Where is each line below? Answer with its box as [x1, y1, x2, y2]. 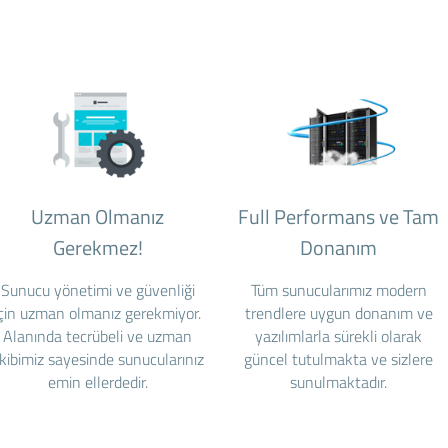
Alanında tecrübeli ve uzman [3, 324, 193, 348]
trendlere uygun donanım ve [244, 301, 433, 325]
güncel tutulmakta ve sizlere [244, 347, 434, 371]
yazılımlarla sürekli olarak [255, 324, 423, 348]
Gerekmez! [52, 232, 143, 263]
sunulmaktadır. [290, 370, 388, 394]
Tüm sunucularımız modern [250, 278, 427, 302]
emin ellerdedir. [47, 370, 148, 394]
